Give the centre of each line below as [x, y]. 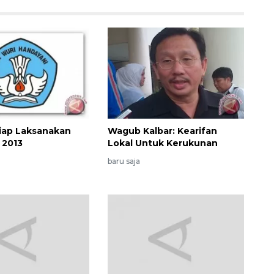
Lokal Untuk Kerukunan [162, 143]
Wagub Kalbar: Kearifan [162, 131]
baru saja [124, 161]
